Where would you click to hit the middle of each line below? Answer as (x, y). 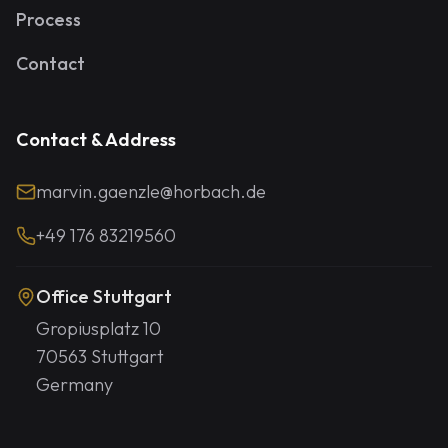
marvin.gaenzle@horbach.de (151, 191)
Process (48, 19)
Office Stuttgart (104, 296)
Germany (74, 384)
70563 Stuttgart (100, 356)
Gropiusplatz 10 (98, 328)
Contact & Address (96, 139)
